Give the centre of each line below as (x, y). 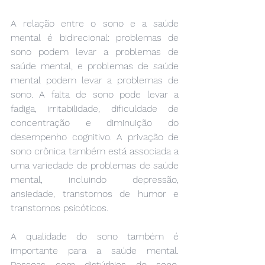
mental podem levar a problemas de (95, 80)
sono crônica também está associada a (95, 151)
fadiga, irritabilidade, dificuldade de (95, 108)
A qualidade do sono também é (95, 236)
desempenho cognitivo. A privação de (95, 137)
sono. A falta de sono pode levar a (95, 94)
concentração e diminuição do (95, 122)
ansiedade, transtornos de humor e (95, 193)
